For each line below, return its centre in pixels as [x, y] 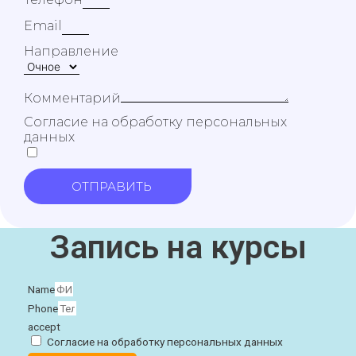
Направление [71, 51]
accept [44, 326]
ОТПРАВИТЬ [112, 186]
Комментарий [72, 98]
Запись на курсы [178, 247]
